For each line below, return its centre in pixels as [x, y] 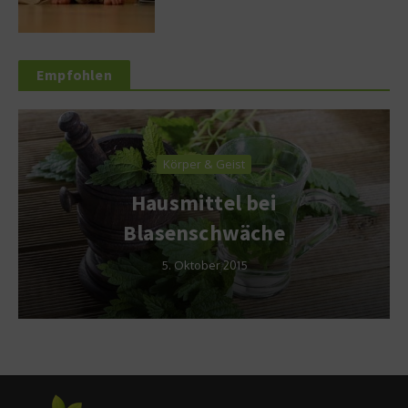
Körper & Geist [204, 163]
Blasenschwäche [204, 232]
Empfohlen [74, 75]
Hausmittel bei [204, 202]
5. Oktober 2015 [204, 265]
